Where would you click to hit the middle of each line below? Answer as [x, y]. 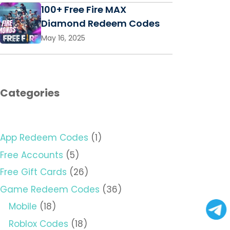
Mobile [23, 207]
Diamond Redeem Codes [100, 24]
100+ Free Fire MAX [84, 10]
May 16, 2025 [63, 38]
